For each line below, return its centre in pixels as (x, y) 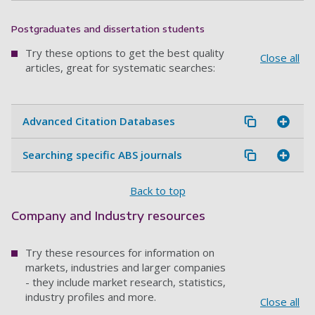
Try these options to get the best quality (125, 53)
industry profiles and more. (92, 297)
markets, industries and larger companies (126, 268)
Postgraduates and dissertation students (108, 29)
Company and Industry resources (108, 216)
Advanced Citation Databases (99, 121)
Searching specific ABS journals (102, 155)
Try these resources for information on (120, 253)
